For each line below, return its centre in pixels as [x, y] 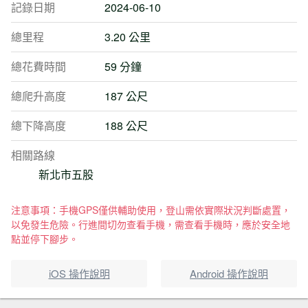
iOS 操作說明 [79, 273]
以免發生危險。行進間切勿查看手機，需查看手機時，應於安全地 [151, 224]
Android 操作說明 [229, 273]
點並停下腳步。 [45, 239]
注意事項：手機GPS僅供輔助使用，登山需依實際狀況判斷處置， [151, 210]
